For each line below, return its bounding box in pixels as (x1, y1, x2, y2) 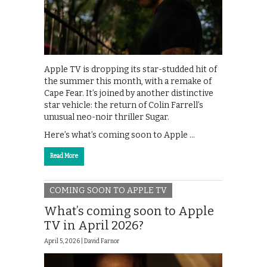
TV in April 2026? (44, 218, 144, 233)
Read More (50, 152, 78, 160)
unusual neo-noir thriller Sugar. (44, 111, 169, 122)
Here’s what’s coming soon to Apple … (44, 129, 195, 140)
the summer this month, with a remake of (44, 76, 212, 86)
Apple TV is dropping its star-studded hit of (44, 64, 217, 74)
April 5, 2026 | (44, 238, 84, 246)
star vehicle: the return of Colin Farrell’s (44, 100, 203, 110)
